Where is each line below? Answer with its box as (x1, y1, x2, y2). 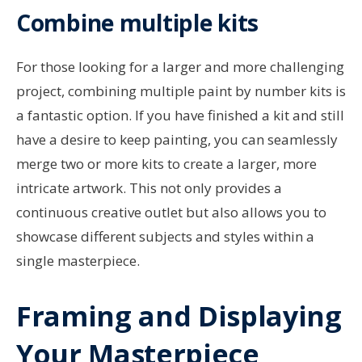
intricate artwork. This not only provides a (16, 179, 282, 198)
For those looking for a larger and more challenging (16, 57, 344, 77)
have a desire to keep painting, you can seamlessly (16, 130, 338, 149)
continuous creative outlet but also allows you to (16, 203, 326, 222)
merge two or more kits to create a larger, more (16, 154, 317, 174)
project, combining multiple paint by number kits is (16, 82, 346, 101)
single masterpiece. (16, 251, 140, 271)
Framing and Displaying (16, 297, 342, 335)
